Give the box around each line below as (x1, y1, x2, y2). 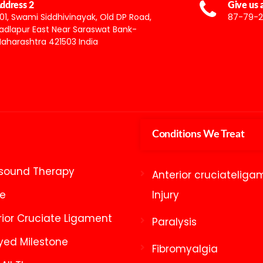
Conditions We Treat (152, 129, 245, 140)
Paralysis (152, 215, 197, 229)
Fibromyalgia (152, 242, 218, 256)
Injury (152, 188, 179, 202)
